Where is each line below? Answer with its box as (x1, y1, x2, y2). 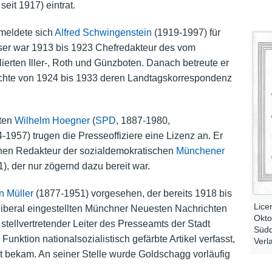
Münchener (175, 146, 225, 157)
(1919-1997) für (151, 27, 220, 38)
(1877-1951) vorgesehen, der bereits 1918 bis (33, 188, 232, 199)
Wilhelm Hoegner (14, 115, 90, 126)
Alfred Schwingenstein (54, 27, 152, 38)
